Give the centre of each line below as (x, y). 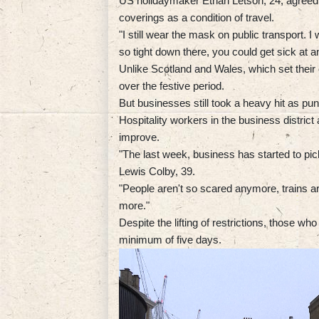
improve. (139, 137)
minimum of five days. (170, 239)
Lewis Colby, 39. (157, 171)
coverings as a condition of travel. (197, 17)
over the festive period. (172, 85)
